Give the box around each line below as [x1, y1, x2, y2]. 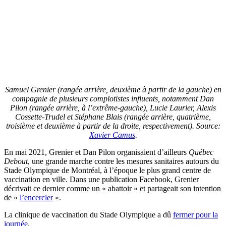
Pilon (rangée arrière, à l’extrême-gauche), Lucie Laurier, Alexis [10, 103, 216, 112]
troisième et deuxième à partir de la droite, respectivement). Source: [6, 121, 220, 130]
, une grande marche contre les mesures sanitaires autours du [28, 156, 219, 165]
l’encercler [20, 193, 53, 202]
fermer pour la [173, 210, 218, 219]
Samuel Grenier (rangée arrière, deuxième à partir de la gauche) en [5, 85, 221, 94]
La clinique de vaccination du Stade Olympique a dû [4, 210, 173, 219]
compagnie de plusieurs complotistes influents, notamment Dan [12, 94, 214, 103]
